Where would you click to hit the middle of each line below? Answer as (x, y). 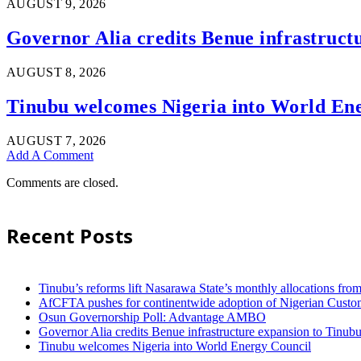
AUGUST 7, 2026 (56, 140)
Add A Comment (50, 155)
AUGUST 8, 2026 (56, 72)
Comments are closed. (62, 182)
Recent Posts (70, 235)
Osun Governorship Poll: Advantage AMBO (152, 317)
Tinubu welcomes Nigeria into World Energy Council (175, 346)
